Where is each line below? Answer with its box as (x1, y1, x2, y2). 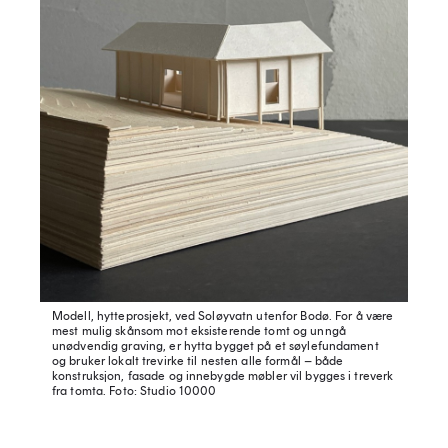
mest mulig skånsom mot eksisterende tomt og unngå (52, 324, 346, 339)
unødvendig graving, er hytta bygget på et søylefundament (52, 339, 379, 354)
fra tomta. (52, 384, 107, 399)
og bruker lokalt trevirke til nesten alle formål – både (52, 354, 344, 369)
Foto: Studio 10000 (106, 384, 217, 399)
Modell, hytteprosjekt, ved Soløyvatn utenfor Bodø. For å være (52, 309, 394, 324)
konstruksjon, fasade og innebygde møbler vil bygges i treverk (52, 369, 394, 384)
